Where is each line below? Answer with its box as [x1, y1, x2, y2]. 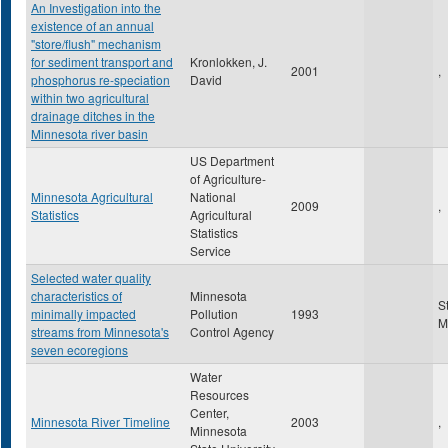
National [190, 188, 236, 205]
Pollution [190, 305, 238, 322]
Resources [190, 386, 249, 403]
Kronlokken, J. [190, 53, 267, 70]
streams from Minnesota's [31, 323, 169, 340]
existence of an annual [31, 17, 154, 34]
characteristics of [31, 287, 122, 304]
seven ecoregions [31, 341, 128, 358]
